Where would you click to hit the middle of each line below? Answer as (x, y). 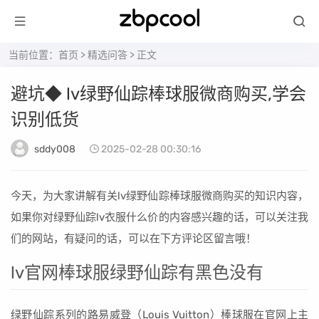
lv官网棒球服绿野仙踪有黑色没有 (137, 273)
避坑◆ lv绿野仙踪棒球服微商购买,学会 (158, 94)
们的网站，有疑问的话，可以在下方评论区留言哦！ (134, 239)
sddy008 (55, 149)
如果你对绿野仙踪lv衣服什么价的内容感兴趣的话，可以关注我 (159, 217)
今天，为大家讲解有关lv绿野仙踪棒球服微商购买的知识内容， (159, 196)
